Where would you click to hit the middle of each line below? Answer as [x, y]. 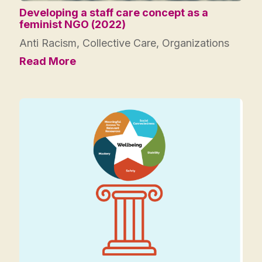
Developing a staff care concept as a [114, 13]
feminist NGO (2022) [73, 25]
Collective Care [119, 43]
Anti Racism [48, 43]
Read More [48, 61]
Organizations [196, 43]
